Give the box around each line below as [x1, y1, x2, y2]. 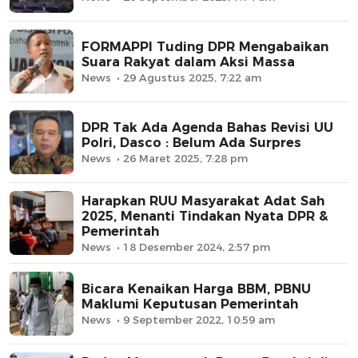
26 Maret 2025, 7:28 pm [123, 152, 248, 165]
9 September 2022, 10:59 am [123, 313, 275, 327]
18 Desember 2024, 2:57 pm [123, 240, 270, 253]
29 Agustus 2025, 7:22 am [123, 71, 261, 85]
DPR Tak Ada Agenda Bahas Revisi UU [82, 120, 333, 136]
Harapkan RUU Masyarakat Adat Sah [82, 193, 324, 209]
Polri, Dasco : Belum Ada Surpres [82, 135, 301, 151]
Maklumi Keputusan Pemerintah [82, 296, 298, 312]
